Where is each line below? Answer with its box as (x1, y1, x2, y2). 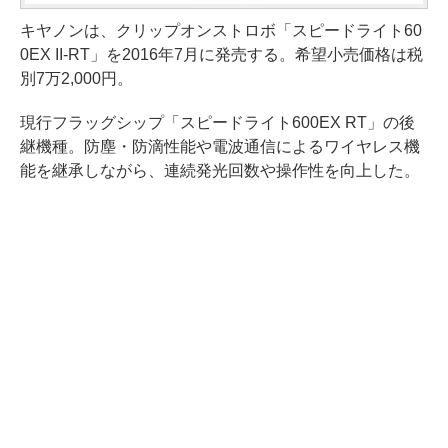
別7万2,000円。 (20, 69, 133, 87)
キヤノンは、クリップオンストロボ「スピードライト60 (20, 21, 422, 39)
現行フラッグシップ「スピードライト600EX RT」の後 (20, 113, 415, 131)
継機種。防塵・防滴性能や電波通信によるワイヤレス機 (20, 137, 420, 155)
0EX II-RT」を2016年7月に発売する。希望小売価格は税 (20, 45, 423, 63)
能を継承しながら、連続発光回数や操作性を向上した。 (20, 161, 420, 179)
